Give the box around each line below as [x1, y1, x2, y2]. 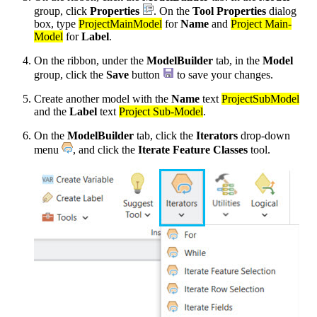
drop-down [238, 129, 290, 142]
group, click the [34, 68, 106, 81]
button [129, 68, 163, 81]
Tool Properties [192, 4, 266, 17]
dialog [266, 4, 296, 17]
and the [34, 105, 69, 117]
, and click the [73, 143, 138, 156]
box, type [34, 17, 79, 30]
